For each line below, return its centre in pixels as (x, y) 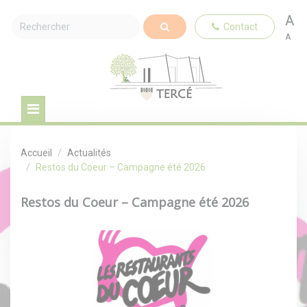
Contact (238, 26)
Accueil (36, 153)
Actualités (89, 153)
